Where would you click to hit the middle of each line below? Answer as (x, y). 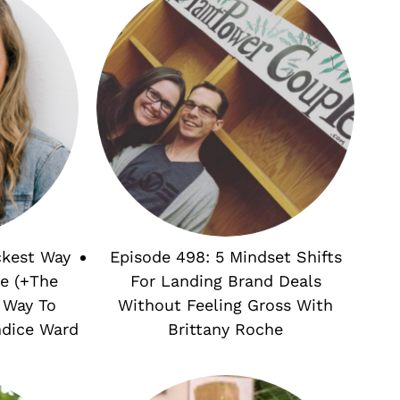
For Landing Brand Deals (225, 280)
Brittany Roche (226, 329)
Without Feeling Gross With (226, 304)
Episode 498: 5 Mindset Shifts (225, 256)
